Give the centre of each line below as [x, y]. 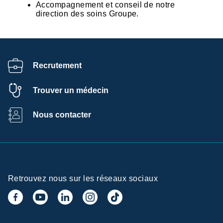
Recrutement [57, 66]
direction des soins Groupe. [87, 14]
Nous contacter [62, 115]
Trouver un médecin [71, 90]
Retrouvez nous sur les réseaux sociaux [83, 179]
